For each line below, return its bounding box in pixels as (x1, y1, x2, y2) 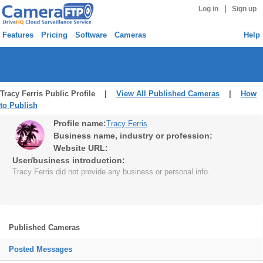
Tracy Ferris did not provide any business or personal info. (12, 167, 210, 176)
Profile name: (53, 119, 106, 128)
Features (2, 31, 33, 39)
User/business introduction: (12, 156, 125, 165)
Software (75, 31, 107, 39)
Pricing (41, 31, 68, 39)
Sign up (232, 5, 257, 12)
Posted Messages (9, 245, 72, 254)
